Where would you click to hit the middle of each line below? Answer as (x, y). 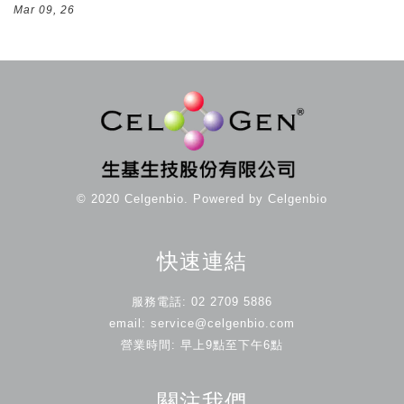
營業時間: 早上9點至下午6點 (202, 345)
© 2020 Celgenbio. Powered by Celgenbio (202, 199)
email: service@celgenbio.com (202, 324)
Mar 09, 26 (44, 9)
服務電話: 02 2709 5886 (202, 302)
